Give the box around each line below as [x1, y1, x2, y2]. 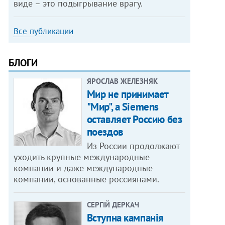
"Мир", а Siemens [86, 100, 159, 114]
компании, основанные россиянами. [14, 173, 160, 185]
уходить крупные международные [14, 151, 150, 163]
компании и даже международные [14, 162, 153, 174]
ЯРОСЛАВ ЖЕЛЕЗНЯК [86, 76, 158, 86]
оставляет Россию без [86, 113, 182, 127]
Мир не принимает [86, 87, 168, 101]
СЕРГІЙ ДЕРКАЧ [86, 200, 139, 210]
